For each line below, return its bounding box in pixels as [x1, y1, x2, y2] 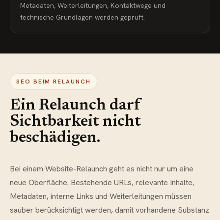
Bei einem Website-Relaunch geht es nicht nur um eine [10, 164, 193, 174]
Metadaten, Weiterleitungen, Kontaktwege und [20, 1, 165, 10]
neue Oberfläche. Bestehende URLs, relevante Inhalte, [10, 177, 194, 188]
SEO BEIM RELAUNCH [16, 78, 91, 85]
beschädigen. [10, 130, 100, 146]
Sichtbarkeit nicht [10, 114, 141, 130]
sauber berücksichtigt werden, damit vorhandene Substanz [10, 205, 209, 215]
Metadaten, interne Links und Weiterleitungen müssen [10, 191, 192, 201]
